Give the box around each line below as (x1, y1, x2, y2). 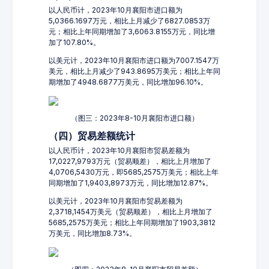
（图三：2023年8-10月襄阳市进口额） (70, 113, 199, 122)
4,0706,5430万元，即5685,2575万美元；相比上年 (49, 168, 219, 177)
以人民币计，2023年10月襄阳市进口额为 (49, 5, 183, 14)
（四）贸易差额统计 (49, 130, 135, 142)
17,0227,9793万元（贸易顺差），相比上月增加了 (49, 157, 211, 166)
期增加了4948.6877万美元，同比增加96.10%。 (49, 77, 208, 86)
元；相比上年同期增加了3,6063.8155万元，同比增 (49, 27, 215, 36)
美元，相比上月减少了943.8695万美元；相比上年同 (49, 67, 220, 76)
